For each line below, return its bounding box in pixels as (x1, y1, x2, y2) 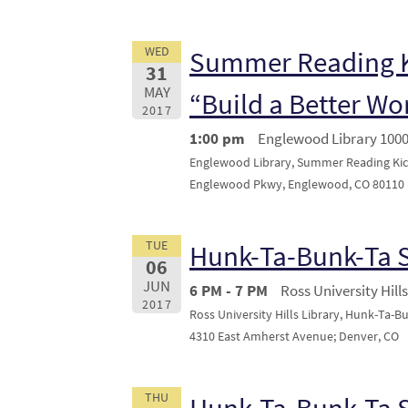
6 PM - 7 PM (189, 280, 268, 301)
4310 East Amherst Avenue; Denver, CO (189, 329, 399, 344)
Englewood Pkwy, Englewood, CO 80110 (189, 176, 404, 192)
